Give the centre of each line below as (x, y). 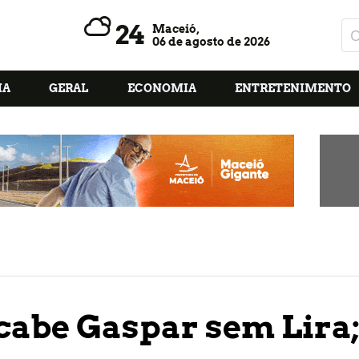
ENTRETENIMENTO (292, 88)
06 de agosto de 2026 (212, 42)
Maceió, (176, 29)
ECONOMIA (161, 88)
